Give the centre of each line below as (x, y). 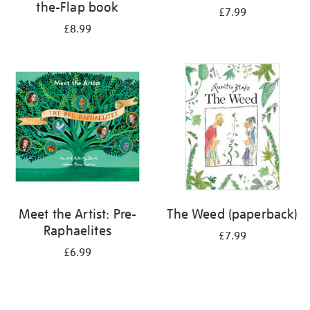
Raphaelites (77, 230)
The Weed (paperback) (232, 214)
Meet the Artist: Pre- (77, 214)
